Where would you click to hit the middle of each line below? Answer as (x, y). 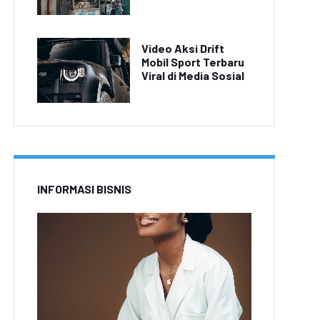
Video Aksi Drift (183, 48)
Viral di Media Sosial (193, 75)
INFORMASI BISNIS (84, 189)
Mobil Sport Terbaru (193, 61)
